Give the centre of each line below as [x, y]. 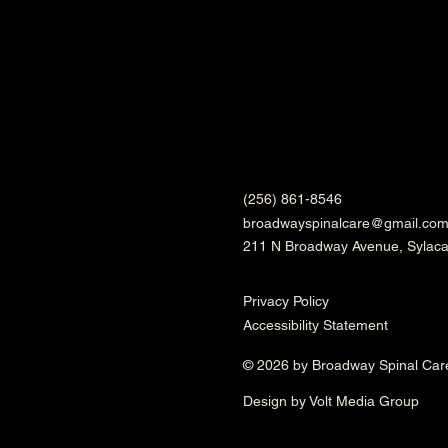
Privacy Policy [286, 301]
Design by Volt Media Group [331, 401]
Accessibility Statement [317, 325]
